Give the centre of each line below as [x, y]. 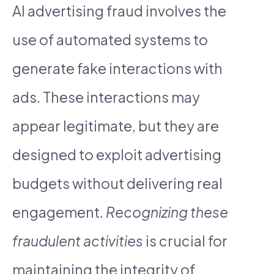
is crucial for [185, 240]
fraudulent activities [78, 240]
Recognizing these [167, 212]
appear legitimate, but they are [116, 125]
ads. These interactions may [106, 97]
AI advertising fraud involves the [119, 10]
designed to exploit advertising [117, 154]
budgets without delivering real [117, 183]
